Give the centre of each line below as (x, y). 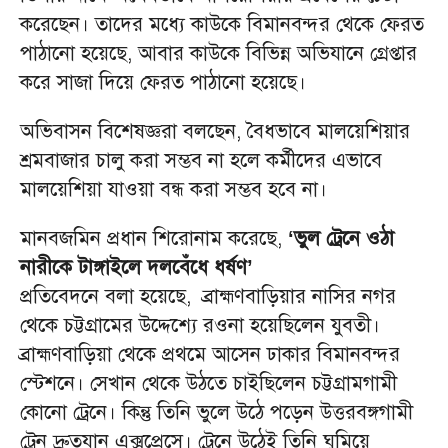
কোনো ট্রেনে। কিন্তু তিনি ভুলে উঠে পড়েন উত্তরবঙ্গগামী (216, 412)
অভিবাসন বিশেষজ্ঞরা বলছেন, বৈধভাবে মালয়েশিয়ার (215, 131)
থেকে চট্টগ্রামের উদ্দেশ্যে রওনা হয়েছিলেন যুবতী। (200, 325)
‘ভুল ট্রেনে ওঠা (341, 238)
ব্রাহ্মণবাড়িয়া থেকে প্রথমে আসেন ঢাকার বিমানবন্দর (210, 354)
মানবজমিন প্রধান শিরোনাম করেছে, (154, 238)
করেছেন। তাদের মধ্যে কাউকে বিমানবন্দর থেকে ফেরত (222, 24)
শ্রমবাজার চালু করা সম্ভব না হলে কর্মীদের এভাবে (201, 160)
